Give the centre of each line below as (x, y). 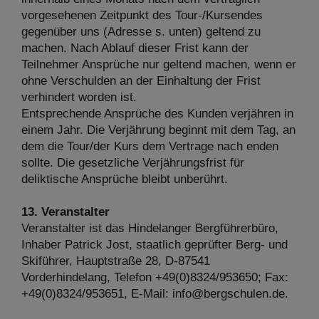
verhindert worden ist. (79, 97)
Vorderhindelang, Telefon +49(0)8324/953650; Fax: (155, 277)
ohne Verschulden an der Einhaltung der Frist (141, 80)
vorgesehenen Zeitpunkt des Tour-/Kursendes (142, 15)
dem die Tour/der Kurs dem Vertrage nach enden (150, 146)
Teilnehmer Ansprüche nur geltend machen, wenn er (159, 64)
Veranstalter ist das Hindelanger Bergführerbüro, (150, 228)
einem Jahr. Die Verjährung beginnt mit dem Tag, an (158, 130)
